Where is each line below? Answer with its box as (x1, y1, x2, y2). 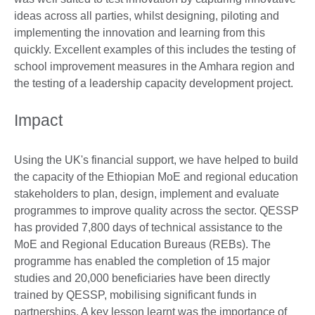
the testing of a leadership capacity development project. (14, 77, 296, 90)
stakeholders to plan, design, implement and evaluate (14, 188, 279, 200)
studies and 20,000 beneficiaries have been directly (14, 272, 270, 285)
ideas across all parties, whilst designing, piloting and (14, 10, 279, 22)
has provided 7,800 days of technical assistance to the (14, 221, 283, 234)
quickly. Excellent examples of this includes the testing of (14, 44, 295, 56)
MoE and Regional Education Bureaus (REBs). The (14, 238, 271, 251)
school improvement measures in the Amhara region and (14, 60, 295, 73)
